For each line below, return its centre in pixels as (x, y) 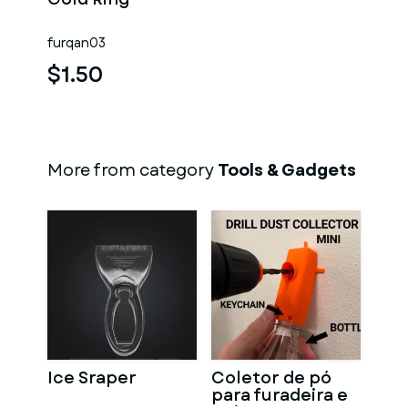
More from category (133, 170)
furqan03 (76, 43)
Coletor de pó (271, 378)
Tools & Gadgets (287, 170)
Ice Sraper (92, 378)
